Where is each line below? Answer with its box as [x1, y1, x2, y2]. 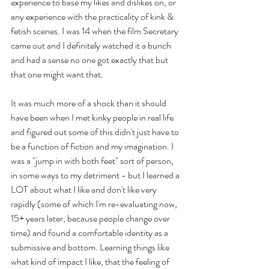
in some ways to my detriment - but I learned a [11, 168, 181, 182]
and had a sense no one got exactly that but [11, 52, 170, 67]
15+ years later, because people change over [11, 211, 172, 225]
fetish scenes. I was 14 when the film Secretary [11, 23, 180, 38]
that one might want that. [11, 67, 105, 81]
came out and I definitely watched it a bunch [11, 38, 173, 52]
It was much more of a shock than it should [11, 95, 168, 110]
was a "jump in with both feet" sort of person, [11, 153, 175, 168]
